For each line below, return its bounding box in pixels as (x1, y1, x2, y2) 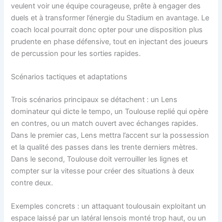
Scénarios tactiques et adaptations (11, 72, 128, 82)
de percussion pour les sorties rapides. (11, 49, 141, 58)
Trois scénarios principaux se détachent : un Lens (11, 95, 178, 104)
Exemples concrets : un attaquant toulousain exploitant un (11, 202, 207, 211)
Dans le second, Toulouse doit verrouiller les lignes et (11, 154, 188, 164)
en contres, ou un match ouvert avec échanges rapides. (11, 118, 199, 128)
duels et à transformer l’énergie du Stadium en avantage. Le (11, 13, 210, 22)
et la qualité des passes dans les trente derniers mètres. (11, 142, 198, 152)
